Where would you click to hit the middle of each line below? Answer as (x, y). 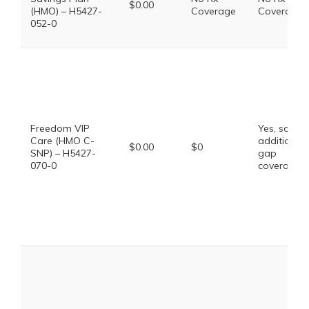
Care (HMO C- (62, 141)
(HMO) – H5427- (66, 11)
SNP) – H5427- (63, 153)
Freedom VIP (60, 128)
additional (281, 141)
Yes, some (281, 128)
